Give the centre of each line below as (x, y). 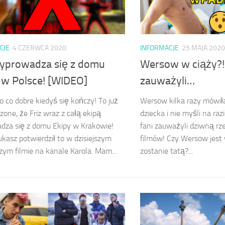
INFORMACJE (159, 48)
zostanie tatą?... (166, 151)
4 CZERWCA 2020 (39, 48)
